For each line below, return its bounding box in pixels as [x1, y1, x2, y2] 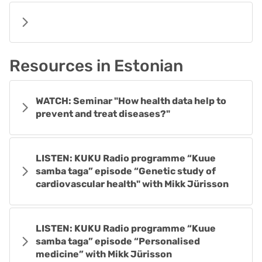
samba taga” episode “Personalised [36, 236, 200, 247]
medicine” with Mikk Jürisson [36, 249, 172, 260]
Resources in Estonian [9, 56, 183, 75]
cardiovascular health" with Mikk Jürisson [36, 178, 229, 189]
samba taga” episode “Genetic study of [36, 166, 216, 177]
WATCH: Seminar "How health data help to [36, 95, 226, 106]
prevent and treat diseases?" [36, 108, 170, 119]
